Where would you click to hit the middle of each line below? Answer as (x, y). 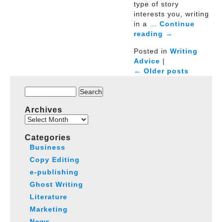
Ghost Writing (56, 185)
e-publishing (54, 172)
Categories (48, 138)
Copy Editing (55, 160)
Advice (147, 61)
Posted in (152, 51)
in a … (147, 24)
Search (39, 90)
